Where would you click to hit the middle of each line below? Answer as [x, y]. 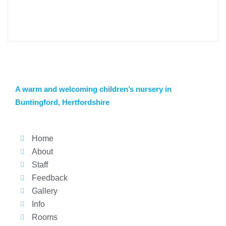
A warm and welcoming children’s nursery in [93, 89]
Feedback [49, 178]
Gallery [44, 191]
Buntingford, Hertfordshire [62, 102]
